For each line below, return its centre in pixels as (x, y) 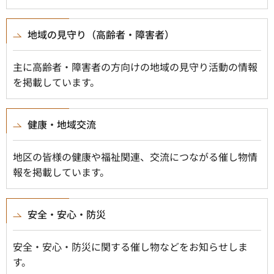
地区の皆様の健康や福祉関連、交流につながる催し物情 (135, 157)
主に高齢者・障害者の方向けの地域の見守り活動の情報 (135, 67)
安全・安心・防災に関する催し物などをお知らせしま (130, 246)
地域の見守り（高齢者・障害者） (101, 34)
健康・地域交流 (62, 124)
